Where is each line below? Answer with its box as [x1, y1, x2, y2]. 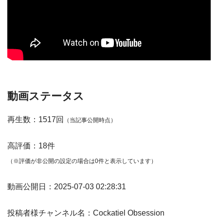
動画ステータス [7, 90, 84, 102]
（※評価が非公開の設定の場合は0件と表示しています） [7, 157, 157, 164]
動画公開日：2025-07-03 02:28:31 [7, 182, 126, 191]
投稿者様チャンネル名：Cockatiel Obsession [7, 208, 164, 217]
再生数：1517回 [7, 115, 64, 124]
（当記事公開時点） [64, 116, 116, 124]
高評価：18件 [7, 141, 55, 150]
